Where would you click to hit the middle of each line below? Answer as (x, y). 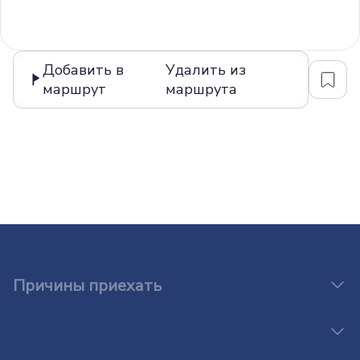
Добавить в (83, 70)
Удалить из (206, 70)
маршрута (202, 90)
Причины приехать (87, 286)
